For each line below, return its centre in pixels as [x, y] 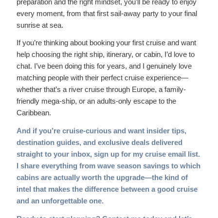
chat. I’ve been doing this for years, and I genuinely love [104, 66]
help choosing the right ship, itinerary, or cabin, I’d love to [105, 54]
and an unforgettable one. [60, 201]
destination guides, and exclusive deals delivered [99, 142]
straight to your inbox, [55, 154]
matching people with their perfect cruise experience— [102, 78]
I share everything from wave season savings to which [108, 166]
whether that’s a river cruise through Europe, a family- [101, 90]
